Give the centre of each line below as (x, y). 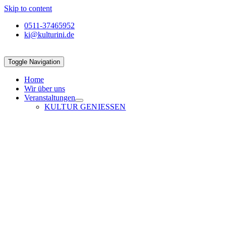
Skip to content (28, 8)
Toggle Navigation (34, 62)
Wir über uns (45, 89)
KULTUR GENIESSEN (85, 107)
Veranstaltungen (50, 98)
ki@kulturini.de (49, 35)
